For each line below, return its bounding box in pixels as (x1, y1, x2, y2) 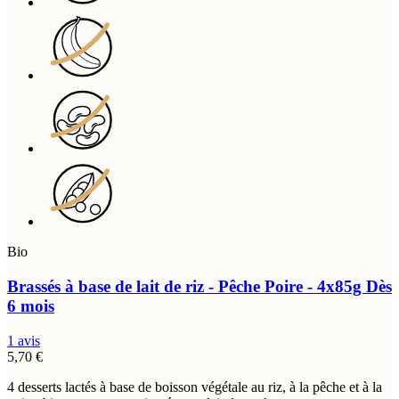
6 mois (7, 296, 54, 315)
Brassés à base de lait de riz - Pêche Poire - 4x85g (7, 276, 366, 296)
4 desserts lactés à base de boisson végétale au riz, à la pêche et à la (7, 379, 382, 395)
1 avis (7, 332, 40, 348)
